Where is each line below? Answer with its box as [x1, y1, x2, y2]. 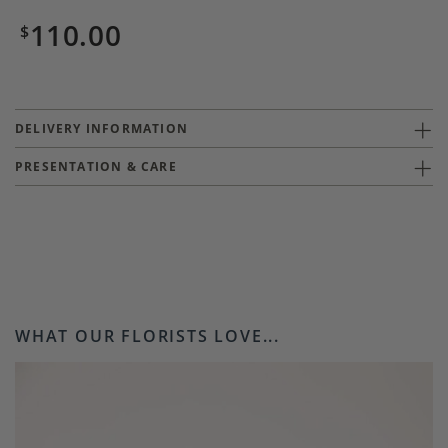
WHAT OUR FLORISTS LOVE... [15, 325, 280, 347]
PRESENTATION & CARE [15, 158, 177, 175]
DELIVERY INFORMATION [15, 120, 188, 137]
